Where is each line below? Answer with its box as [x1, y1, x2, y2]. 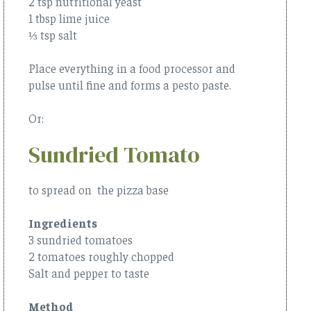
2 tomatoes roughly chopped [28, 248, 177, 264]
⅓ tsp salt [28, 26, 77, 42]
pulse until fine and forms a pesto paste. [28, 76, 231, 92]
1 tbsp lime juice [28, 10, 112, 26]
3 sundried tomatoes [28, 231, 133, 247]
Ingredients [28, 215, 97, 230]
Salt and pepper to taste [28, 264, 152, 280]
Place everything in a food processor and [28, 60, 235, 76]
